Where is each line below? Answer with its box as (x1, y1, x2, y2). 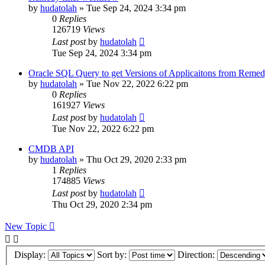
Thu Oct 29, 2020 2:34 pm (52, 199, 152, 209)
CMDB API (28, 143, 74, 154)
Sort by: (97, 250, 129, 260)
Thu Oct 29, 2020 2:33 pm (86, 154, 186, 164)
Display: (14, 250, 48, 260)
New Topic (5, 221, 47, 231)
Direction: (177, 250, 217, 260)
